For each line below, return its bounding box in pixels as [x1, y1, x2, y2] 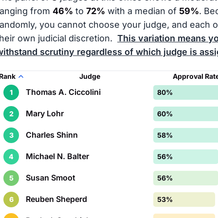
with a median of [105, 6, 179, 16]
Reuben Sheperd [26, 194, 87, 204]
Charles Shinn [26, 130, 78, 140]
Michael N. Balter [26, 151, 89, 161]
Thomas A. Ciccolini [26, 87, 101, 97]
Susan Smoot [26, 173, 75, 182]
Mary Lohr [26, 109, 64, 118]
